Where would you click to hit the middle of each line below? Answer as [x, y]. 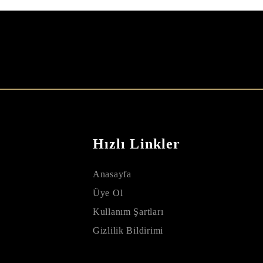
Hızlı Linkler [137, 144]
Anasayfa [112, 174]
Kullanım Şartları [128, 211]
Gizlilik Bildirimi [128, 230]
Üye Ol [108, 193]
